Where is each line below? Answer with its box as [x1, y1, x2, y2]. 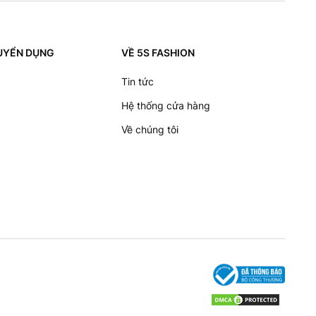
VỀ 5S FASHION [121, 46, 195, 59]
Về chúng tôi [121, 123, 178, 135]
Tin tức [121, 75, 154, 87]
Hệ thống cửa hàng [121, 99, 210, 111]
